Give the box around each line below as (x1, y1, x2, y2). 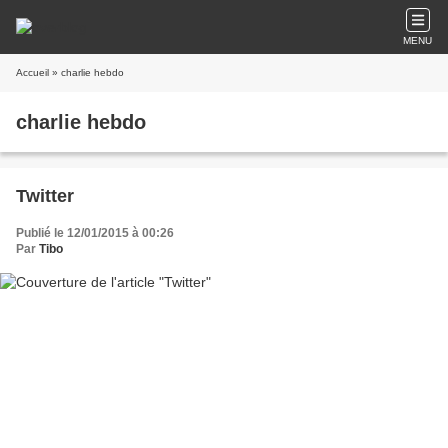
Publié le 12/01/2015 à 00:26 (16, 226, 174, 240)
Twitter (16, 186, 74, 206)
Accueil (16, 67, 49, 78)
